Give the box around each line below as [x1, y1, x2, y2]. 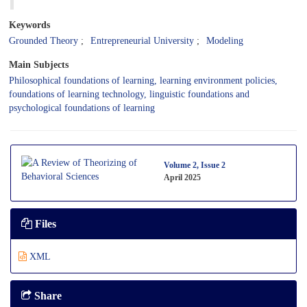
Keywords [9, 19, 50, 30]
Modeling [206, 35, 243, 46]
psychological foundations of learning [9, 102, 155, 113]
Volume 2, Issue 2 [164, 160, 225, 170]
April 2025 [164, 172, 201, 182]
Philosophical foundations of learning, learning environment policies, [9, 75, 278, 86]
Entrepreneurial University [90, 35, 194, 46]
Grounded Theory [9, 35, 78, 46]
